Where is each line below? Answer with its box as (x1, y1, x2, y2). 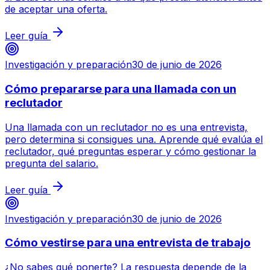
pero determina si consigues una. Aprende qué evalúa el (5, 133, 263, 145)
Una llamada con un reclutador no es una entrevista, (5, 121, 248, 133)
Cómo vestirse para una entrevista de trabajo (5, 236, 251, 250)
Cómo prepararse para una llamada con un (5, 82, 236, 96)
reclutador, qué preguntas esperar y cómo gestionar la (5, 145, 256, 157)
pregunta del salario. (5, 157, 98, 169)
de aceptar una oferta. (5, 3, 107, 16)
